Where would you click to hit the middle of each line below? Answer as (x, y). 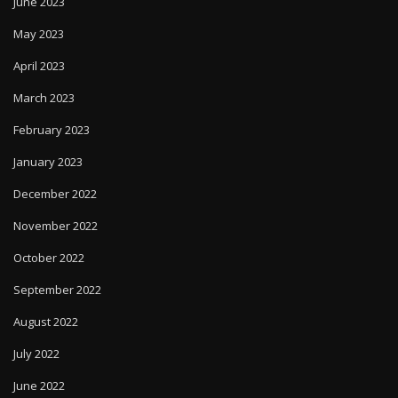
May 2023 (39, 34)
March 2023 (44, 98)
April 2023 (39, 66)
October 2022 (49, 258)
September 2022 (57, 290)
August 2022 (46, 322)
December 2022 (55, 194)
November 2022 (56, 226)
